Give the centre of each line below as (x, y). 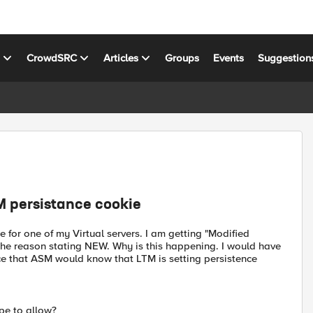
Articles (121, 58)
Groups (182, 58)
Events (229, 58)
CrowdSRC (52, 58)
